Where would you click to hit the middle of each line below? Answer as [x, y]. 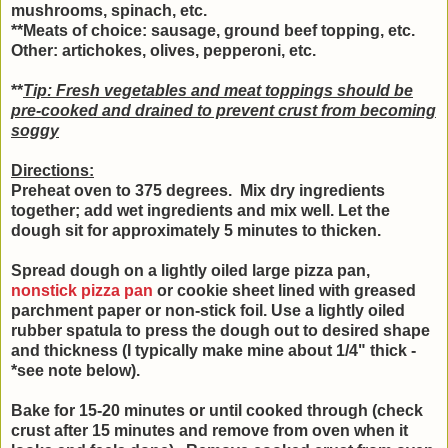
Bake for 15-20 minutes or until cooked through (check [217, 411]
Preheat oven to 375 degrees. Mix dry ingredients [198, 191]
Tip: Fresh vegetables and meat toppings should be [218, 91]
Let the [364, 211]
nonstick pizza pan [82, 291]
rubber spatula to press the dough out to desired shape [220, 331]
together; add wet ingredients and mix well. [174, 211]
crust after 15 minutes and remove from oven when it [209, 431]
